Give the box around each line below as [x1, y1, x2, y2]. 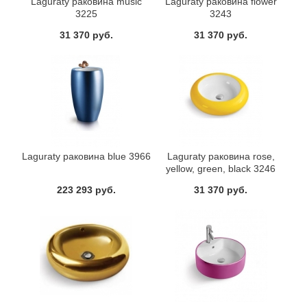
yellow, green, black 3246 [166, 163, 276, 175]
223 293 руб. [56, 184, 116, 196]
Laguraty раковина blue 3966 [21, 151, 151, 162]
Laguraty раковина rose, [167, 151, 275, 162]
